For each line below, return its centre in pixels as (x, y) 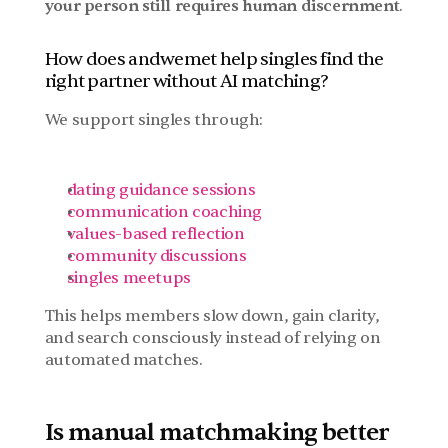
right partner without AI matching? (186, 81)
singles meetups (128, 278)
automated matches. (123, 360)
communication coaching (164, 212)
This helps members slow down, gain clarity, (212, 316)
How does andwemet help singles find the (214, 59)
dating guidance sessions (161, 190)
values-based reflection (155, 234)
